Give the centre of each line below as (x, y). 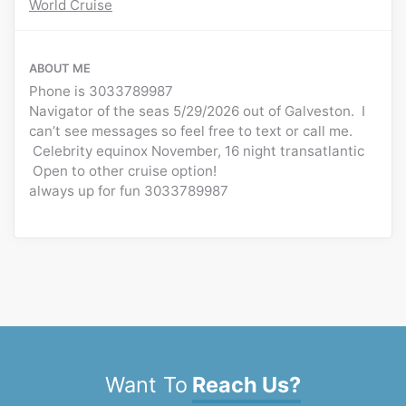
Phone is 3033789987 (101, 92)
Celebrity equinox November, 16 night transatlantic (197, 151)
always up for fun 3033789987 (129, 191)
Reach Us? (246, 385)
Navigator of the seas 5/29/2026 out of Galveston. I (197, 111)
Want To (146, 385)
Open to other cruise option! (125, 171)
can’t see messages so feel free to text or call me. (191, 131)
